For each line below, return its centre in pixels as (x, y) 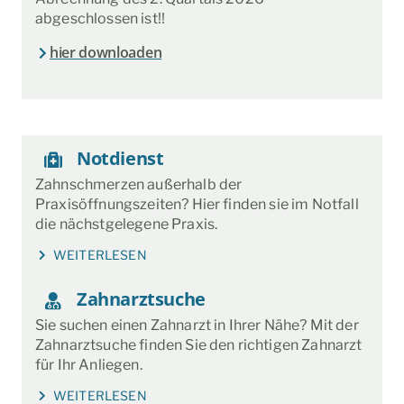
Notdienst (120, 159)
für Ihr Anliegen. (89, 365)
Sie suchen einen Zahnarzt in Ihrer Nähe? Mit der (197, 326)
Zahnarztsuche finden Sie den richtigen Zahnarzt (199, 345)
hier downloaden (106, 53)
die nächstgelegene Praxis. (127, 225)
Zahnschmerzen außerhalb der (139, 185)
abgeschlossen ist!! (101, 19)
